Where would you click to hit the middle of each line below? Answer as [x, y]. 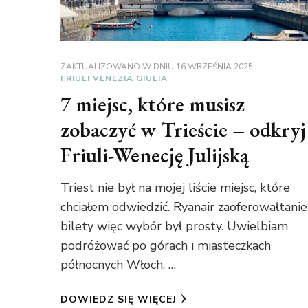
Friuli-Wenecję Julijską [154, 155]
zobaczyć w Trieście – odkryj [183, 129]
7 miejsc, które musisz [152, 104]
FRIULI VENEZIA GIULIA [114, 78]
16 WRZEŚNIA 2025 [214, 66]
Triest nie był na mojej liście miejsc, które [175, 187]
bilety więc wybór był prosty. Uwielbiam [174, 226]
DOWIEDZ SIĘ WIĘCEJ [118, 299]
